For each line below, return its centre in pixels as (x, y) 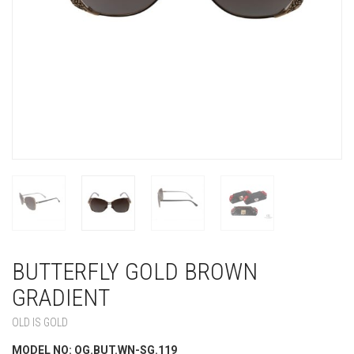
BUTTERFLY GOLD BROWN (135, 272)
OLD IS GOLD (40, 323)
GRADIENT (61, 298)
